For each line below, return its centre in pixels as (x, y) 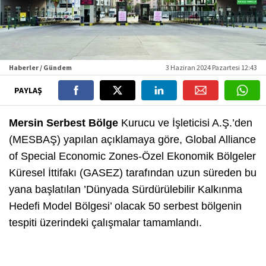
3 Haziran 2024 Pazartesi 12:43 (211, 68)
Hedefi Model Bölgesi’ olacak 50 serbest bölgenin (125, 206)
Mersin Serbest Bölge (64, 123)
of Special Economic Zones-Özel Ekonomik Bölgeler (132, 156)
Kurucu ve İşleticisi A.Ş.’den (185, 123)
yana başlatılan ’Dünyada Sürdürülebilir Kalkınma (126, 190)
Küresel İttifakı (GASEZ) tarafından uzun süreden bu (133, 173)
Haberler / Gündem (40, 68)
